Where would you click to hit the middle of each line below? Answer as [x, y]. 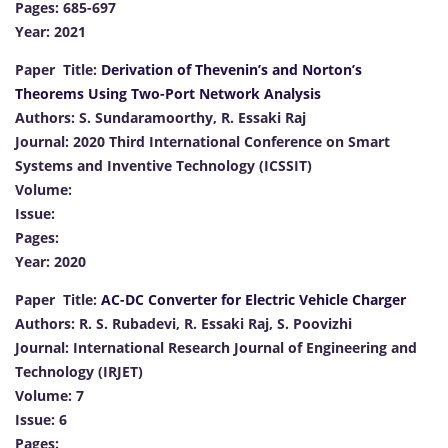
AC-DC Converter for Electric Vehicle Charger [253, 299]
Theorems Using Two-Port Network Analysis [168, 93]
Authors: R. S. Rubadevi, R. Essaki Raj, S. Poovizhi [183, 323]
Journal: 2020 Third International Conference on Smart [202, 141]
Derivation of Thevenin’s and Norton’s [231, 69]
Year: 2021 [50, 31]
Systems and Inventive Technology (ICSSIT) [163, 165]
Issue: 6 [41, 419]
